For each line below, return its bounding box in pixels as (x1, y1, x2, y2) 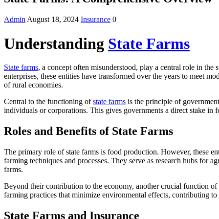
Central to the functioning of (4, 97, 93, 106)
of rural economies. (4, 81, 63, 89)
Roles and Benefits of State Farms (4, 124, 173, 137)
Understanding (4, 34, 108, 52)
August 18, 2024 (27, 15, 79, 24)
